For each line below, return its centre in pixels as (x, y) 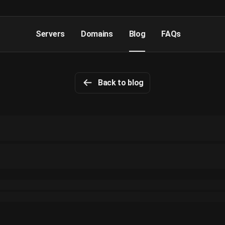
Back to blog (121, 83)
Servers (50, 34)
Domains (97, 34)
